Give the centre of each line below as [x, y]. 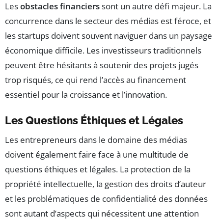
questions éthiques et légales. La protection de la [98, 169]
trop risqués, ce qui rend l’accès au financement [96, 80]
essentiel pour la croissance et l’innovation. [86, 95]
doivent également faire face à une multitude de [97, 155]
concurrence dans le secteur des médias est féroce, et [108, 21]
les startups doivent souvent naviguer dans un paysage [109, 36]
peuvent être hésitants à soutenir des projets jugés [102, 65]
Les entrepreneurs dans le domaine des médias [96, 140]
